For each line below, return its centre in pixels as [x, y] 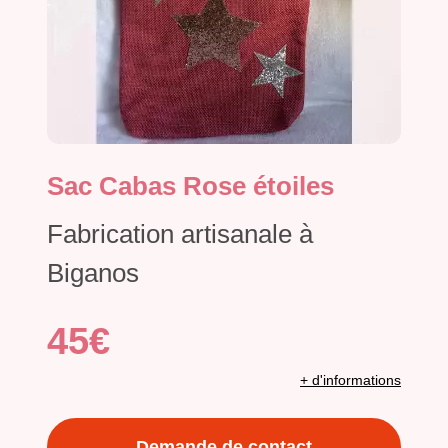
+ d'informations [350, 379]
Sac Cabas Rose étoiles [190, 185]
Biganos [93, 272]
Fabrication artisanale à [180, 233]
